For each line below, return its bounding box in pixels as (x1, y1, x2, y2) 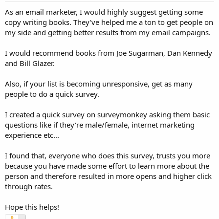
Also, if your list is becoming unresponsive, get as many (5, 78, 193, 88)
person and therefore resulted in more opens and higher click (5, 171, 212, 181)
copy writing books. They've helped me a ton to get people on (5, 17, 213, 27)
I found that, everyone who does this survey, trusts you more (5, 150, 210, 160)
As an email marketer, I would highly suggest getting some (5, 6, 203, 17)
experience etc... (5, 130, 59, 140)
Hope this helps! (5, 201, 59, 212)
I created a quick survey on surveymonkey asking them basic (5, 109, 210, 119)
